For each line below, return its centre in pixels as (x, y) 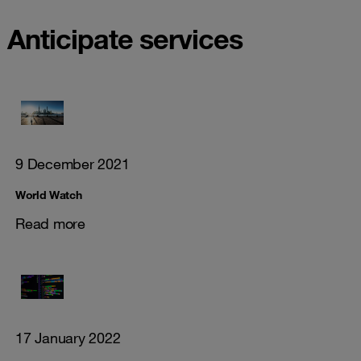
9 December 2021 (73, 164)
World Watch (49, 195)
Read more (50, 223)
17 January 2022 (68, 338)
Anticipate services (125, 39)
